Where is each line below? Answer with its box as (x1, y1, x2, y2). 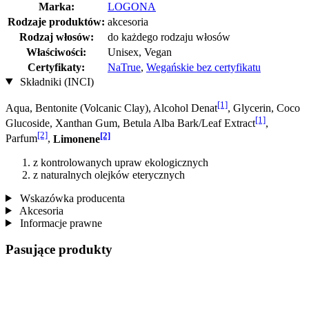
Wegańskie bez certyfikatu (146, 61, 261, 73)
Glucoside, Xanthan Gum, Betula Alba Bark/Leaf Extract (6, 117, 255, 130)
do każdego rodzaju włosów (108, 30, 230, 43)
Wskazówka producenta (17, 192, 125, 204)
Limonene (53, 132, 100, 145)
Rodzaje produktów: (8, 15, 105, 28)
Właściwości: (26, 46, 86, 58)
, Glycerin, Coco (228, 101, 300, 114)
